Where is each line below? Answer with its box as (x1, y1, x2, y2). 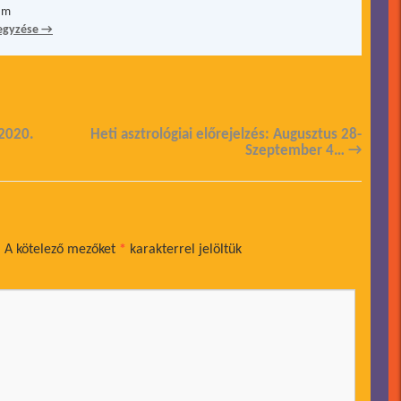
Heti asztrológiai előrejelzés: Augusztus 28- (90, 127, 362, 142)
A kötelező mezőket (4, 243, 119, 257)
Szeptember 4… (245, 143, 348, 158)
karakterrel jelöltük (126, 243, 242, 257)
